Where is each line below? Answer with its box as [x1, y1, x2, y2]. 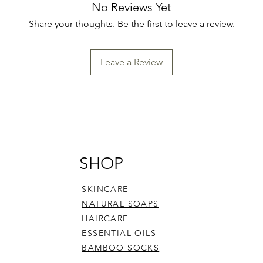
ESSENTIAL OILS [82, 228, 157, 238]
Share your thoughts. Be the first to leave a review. [28, 18, 235, 29]
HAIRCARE [82, 213, 129, 224]
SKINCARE [82, 184, 129, 194]
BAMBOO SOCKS [82, 242, 160, 253]
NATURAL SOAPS [82, 198, 159, 209]
